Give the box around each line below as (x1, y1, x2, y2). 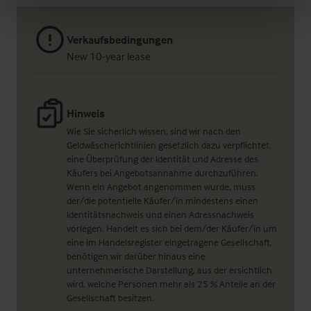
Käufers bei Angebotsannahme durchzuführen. (67, 167, 258, 178)
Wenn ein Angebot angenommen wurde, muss (67, 180, 255, 192)
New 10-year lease (67, 49, 151, 63)
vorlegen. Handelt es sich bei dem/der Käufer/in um (67, 222, 277, 234)
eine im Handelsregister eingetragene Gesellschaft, (67, 236, 272, 248)
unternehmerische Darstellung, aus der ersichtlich (67, 264, 272, 276)
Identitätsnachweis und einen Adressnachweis (67, 208, 254, 220)
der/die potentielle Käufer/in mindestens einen (67, 194, 258, 206)
